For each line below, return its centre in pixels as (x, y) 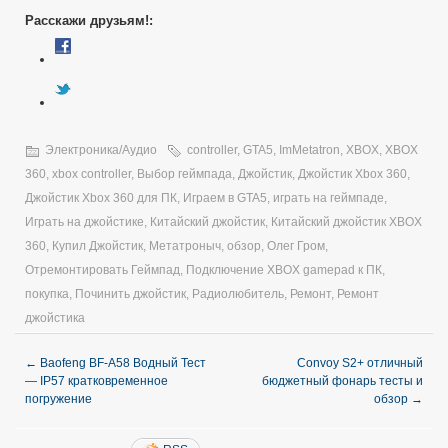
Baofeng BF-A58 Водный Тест (121, 362)
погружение (58, 398)
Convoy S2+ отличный (360, 362)
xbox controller (91, 173)
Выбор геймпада (184, 173)
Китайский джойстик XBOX (346, 221)
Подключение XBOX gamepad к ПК (284, 269)
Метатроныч (185, 245)
